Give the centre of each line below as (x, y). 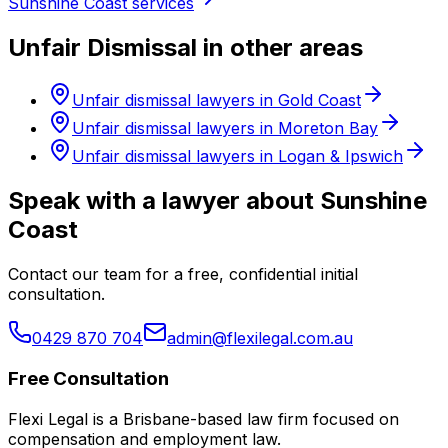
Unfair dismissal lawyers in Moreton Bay (225, 128)
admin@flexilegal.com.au (260, 338)
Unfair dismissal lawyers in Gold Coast (216, 100)
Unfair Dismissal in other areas (185, 48)
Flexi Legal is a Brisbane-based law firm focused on (203, 418)
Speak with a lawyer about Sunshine (217, 201)
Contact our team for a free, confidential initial (183, 274)
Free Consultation (88, 378)
